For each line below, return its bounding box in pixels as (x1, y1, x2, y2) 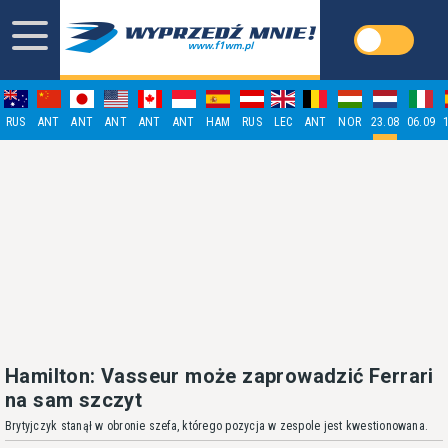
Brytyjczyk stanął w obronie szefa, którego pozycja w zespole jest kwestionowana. (5, 419, 429, 433)
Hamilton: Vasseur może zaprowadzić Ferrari (5, 364, 434, 388)
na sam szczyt (5, 388, 143, 412)
